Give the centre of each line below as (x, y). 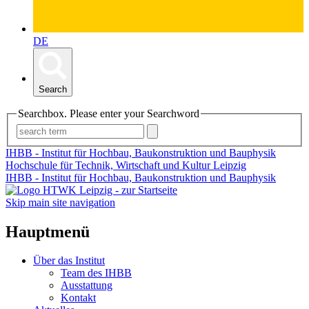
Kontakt (78, 298)
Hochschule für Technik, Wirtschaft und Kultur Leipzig (126, 165)
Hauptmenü (48, 231)
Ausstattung (87, 286)
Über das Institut (69, 261)
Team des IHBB (96, 273)
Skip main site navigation (60, 202)
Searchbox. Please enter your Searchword (109, 114)
